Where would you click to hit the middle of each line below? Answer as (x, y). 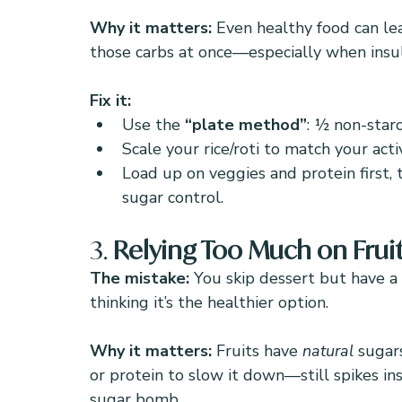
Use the (153, 125)
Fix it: (110, 100)
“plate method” (246, 125)
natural (328, 351)
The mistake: (142, 278)
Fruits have (259, 351)
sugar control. (173, 197)
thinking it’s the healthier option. (209, 302)
